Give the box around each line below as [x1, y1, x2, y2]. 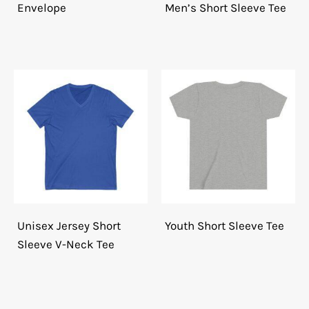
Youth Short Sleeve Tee [165, 219, 284, 233]
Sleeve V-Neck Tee [17, 237, 114, 252]
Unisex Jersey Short [17, 219, 121, 233]
